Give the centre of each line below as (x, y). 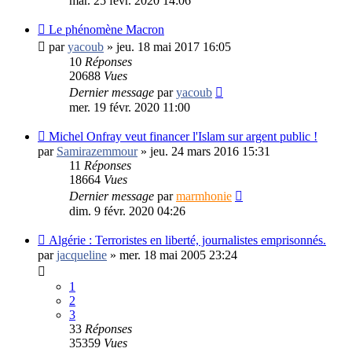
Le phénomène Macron (106, 29)
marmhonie (204, 196)
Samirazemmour (97, 151)
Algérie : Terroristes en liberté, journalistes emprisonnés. (187, 240)
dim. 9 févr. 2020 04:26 (127, 211)
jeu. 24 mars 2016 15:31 (210, 151)
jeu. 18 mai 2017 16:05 (174, 46)
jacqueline (82, 255)
